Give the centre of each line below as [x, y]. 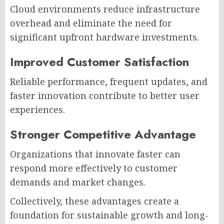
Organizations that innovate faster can [95, 154]
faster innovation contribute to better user [105, 95]
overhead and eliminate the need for [91, 23]
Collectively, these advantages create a [94, 201]
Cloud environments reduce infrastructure [105, 9]
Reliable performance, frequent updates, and [109, 81]
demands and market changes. [78, 182]
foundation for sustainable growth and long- [109, 215]
